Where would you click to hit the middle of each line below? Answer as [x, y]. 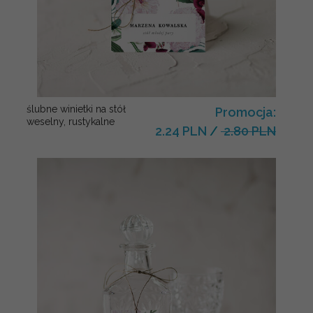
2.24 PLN [181, 131]
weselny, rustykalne [71, 122]
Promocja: [246, 112]
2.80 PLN [248, 131]
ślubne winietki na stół [76, 109]
